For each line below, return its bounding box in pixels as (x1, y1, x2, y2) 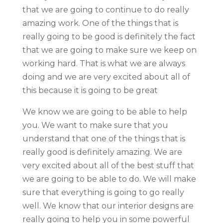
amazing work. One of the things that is (22, 18, 178, 28)
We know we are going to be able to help (22, 107, 187, 116)
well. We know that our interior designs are (22, 201, 194, 211)
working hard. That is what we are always (22, 58, 185, 68)
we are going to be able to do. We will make (22, 174, 196, 184)
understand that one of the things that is (22, 133, 185, 143)
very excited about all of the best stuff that (22, 160, 194, 170)
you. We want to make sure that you (22, 120, 168, 130)
